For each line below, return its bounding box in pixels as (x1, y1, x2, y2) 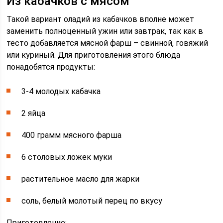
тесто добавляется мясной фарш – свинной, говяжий (6, 38, 209, 48)
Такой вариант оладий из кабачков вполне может (6, 14, 195, 24)
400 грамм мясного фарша (21, 130, 122, 140)
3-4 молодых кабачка (21, 87, 101, 97)
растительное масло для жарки (21, 174, 140, 184)
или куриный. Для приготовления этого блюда (6, 50, 181, 60)
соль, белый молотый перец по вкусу (21, 196, 163, 206)
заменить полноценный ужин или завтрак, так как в (6, 26, 204, 36)
